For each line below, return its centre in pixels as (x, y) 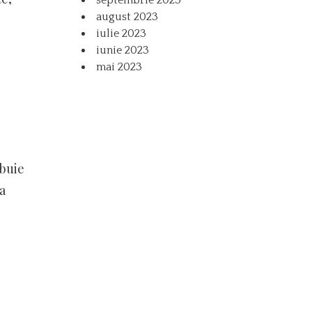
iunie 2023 (123, 50)
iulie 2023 (122, 33)
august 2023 (127, 16)
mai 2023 (119, 67)
